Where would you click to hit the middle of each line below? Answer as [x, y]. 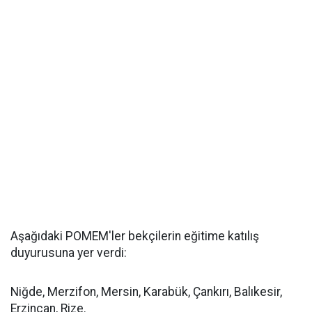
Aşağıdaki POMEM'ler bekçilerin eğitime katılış [135, 236]
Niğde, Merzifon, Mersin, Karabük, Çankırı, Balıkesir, [146, 292]
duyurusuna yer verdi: [69, 253]
